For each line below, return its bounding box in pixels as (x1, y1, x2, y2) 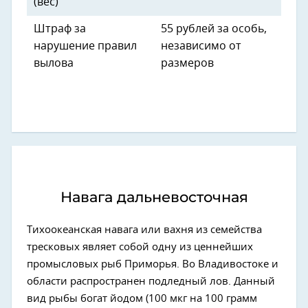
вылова (34, 57, 74, 69)
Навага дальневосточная (60, 188, 248, 206)
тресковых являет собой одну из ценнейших (27, 241, 253, 252)
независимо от (161, 40, 241, 52)
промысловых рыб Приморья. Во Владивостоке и (27, 258, 278, 269)
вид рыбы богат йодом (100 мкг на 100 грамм (27, 293, 257, 304)
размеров (161, 57, 214, 69)
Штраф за (34, 23, 86, 34)
